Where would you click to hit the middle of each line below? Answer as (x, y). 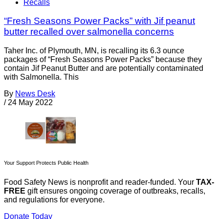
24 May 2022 (30, 103)
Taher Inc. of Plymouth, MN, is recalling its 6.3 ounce (94, 51)
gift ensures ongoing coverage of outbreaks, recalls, (115, 191)
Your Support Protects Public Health (46, 163)
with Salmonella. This (41, 77)
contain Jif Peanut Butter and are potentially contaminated (104, 68)
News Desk (35, 94)
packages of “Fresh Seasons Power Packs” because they (103, 60)
